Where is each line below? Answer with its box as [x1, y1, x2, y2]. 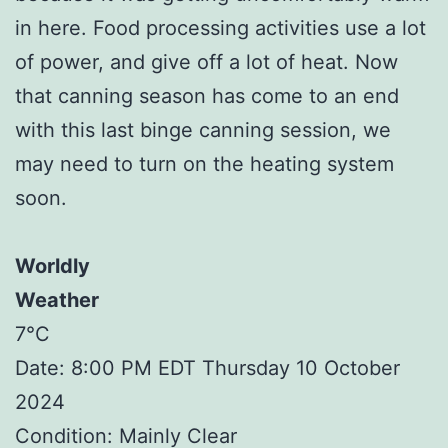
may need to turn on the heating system [15, 151, 394, 176]
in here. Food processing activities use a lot [15, 15, 426, 40]
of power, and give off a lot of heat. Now [15, 49, 398, 74]
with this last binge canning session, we [15, 117, 391, 142]
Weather [15, 287, 99, 312]
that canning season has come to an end [15, 83, 399, 108]
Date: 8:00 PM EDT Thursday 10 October [15, 355, 400, 380]
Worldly [15, 253, 90, 278]
